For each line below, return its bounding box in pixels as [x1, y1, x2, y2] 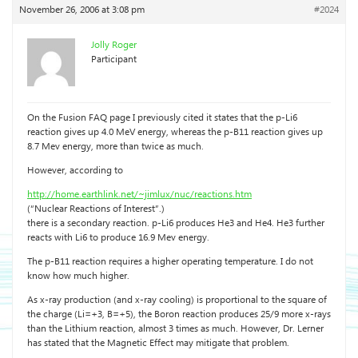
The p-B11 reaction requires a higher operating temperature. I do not [27, 254, 313, 269]
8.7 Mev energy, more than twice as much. [27, 139, 204, 154]
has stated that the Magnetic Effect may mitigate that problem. [27, 336, 289, 351]
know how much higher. [27, 268, 129, 284]
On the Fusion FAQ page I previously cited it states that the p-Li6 [27, 110, 297, 125]
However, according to [27, 163, 123, 178]
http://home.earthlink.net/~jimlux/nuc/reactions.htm [27, 187, 252, 202]
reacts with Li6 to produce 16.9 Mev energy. [27, 230, 209, 245]
